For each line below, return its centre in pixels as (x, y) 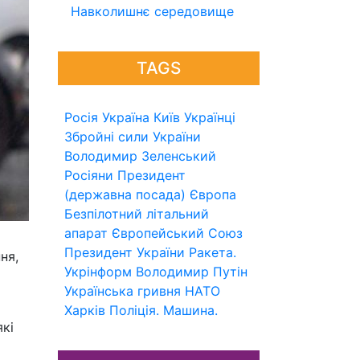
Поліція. (134, 310)
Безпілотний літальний (137, 214)
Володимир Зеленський (140, 156)
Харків (85, 310)
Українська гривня (123, 291)
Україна (126, 117)
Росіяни (89, 175)
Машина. (190, 310)
